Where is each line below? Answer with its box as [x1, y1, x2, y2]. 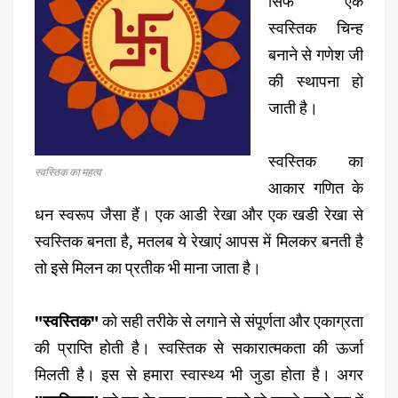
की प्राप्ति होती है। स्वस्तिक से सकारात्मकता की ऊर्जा [35, 337, 363, 358]
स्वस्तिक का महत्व [35, 164, 101, 179]
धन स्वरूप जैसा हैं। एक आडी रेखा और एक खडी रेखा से [35, 203, 363, 225]
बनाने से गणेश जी [268, 44, 363, 65]
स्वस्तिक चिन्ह [268, 17, 363, 38]
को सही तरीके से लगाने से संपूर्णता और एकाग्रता [99, 310, 363, 331]
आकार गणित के [268, 177, 363, 198]
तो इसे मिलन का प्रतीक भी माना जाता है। [35, 257, 265, 278]
